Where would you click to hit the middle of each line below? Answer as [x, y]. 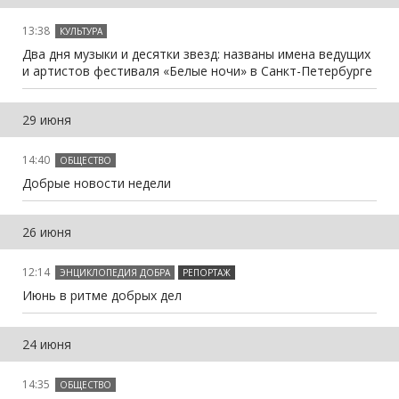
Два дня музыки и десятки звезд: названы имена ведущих [196, 53]
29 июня [47, 119]
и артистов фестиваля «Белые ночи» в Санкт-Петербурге [197, 70]
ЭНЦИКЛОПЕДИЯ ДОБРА [115, 272]
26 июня [47, 232]
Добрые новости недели [97, 183]
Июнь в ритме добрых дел [102, 295]
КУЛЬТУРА [81, 31]
